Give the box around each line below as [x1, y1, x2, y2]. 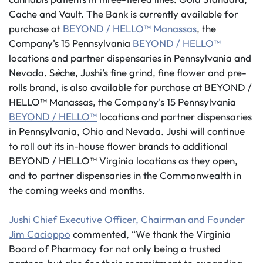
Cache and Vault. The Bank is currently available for [9, 8, 238, 20]
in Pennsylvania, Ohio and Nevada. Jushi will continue [9, 125, 245, 137]
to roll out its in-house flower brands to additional [9, 140, 228, 152]
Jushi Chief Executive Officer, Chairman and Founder [9, 213, 245, 225]
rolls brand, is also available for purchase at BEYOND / [9, 81, 252, 93]
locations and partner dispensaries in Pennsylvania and [9, 52, 251, 64]
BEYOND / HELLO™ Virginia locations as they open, [9, 154, 238, 167]
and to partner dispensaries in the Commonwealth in [9, 169, 241, 181]
